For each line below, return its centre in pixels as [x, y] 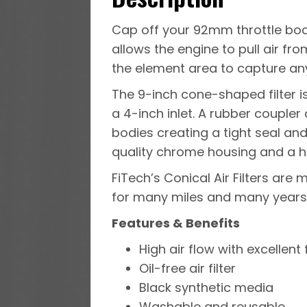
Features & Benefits [176, 223]
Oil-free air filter [187, 268]
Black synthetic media [206, 287]
